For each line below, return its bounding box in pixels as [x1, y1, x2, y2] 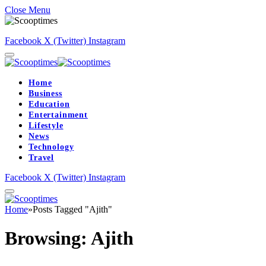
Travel [28, 153, 55, 162]
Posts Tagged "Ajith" [33, 204, 112, 214]
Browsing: [5, 227, 91, 249]
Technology [28, 142, 74, 151]
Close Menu [5, 5, 50, 15]
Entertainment [28, 110, 88, 119]
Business [28, 89, 62, 98]
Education [28, 100, 70, 109]
